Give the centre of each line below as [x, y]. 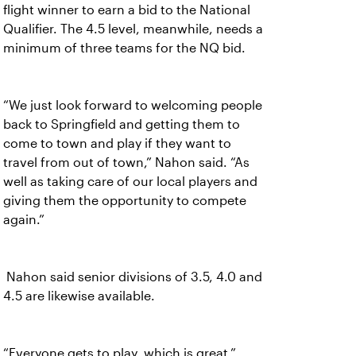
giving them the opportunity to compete [125, 201]
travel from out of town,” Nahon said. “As [126, 163]
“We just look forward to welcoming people [133, 105]
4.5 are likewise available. [79, 296]
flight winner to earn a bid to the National [127, 10]
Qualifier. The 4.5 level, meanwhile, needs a [133, 29]
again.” [24, 220]
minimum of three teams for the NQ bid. [124, 48]
